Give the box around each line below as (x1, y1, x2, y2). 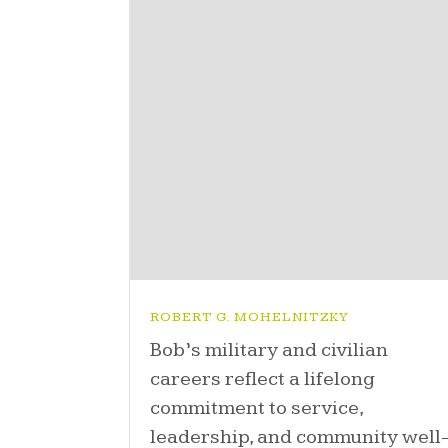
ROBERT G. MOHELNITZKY (150, 309, 349, 326)
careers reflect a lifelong (150, 367, 375, 392)
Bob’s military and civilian (150, 338, 388, 363)
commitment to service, (150, 396, 363, 421)
